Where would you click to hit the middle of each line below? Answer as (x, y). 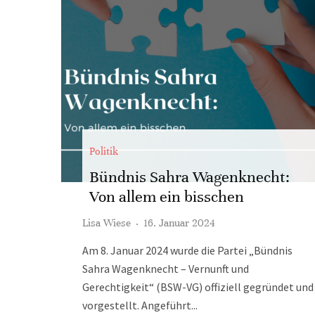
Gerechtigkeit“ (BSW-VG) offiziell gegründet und (198, 287)
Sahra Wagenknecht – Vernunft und (166, 269)
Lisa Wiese (107, 223)
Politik (104, 151)
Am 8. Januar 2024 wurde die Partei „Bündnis (187, 250)
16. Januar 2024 (179, 223)
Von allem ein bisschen (167, 197)
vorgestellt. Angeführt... (140, 305)
